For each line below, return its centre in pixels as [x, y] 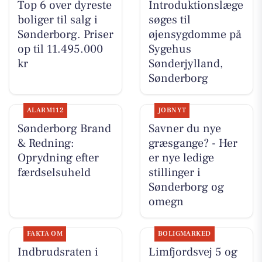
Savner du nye [185, 129]
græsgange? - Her [193, 144]
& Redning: [46, 144]
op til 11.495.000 [60, 49]
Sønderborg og [186, 187]
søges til [169, 20]
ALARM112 [45, 111]
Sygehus [170, 49]
